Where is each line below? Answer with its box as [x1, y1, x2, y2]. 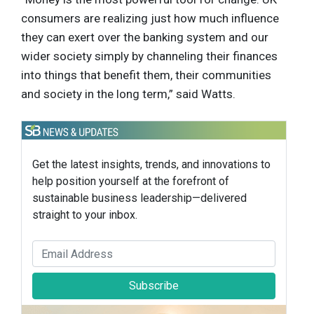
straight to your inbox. [32, 208, 137, 222]
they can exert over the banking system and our [21, 29, 268, 44]
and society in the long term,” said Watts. [21, 86, 235, 101]
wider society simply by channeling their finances [21, 48, 278, 63]
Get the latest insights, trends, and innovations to [32, 158, 271, 172]
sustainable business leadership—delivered [32, 191, 247, 205]
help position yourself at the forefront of [32, 175, 229, 189]
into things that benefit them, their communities [21, 67, 271, 82]
